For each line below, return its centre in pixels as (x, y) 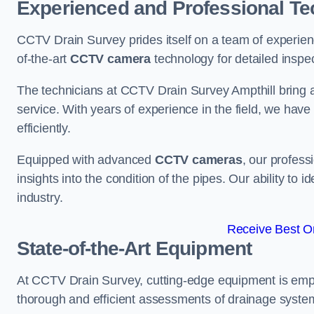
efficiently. (44, 129)
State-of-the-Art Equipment (135, 249)
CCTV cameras (198, 160)
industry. (40, 198)
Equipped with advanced (86, 160)
